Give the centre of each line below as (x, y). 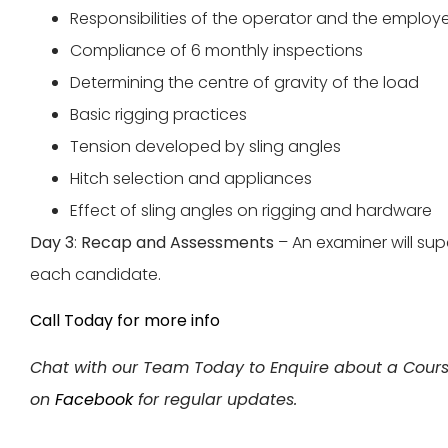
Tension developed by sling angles (205, 146)
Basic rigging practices (158, 114)
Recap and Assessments (177, 242)
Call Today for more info (125, 321)
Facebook (94, 399)
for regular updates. (215, 399)
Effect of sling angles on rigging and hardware (251, 210)
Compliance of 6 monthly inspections (216, 50)
